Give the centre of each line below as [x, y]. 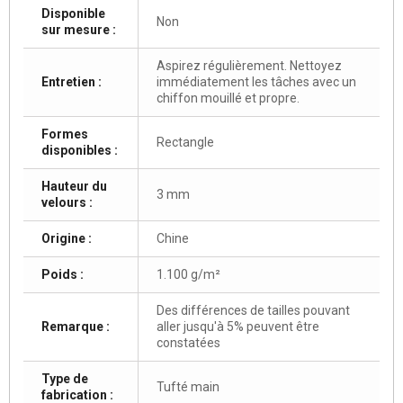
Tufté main [188, 386]
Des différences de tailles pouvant [253, 310]
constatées [188, 342]
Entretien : [72, 81]
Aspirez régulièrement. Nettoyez [249, 65]
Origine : [67, 238]
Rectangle [185, 142]
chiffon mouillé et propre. [228, 98]
